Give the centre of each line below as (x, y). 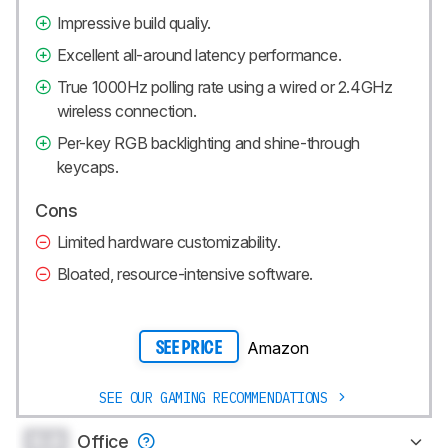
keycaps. (87, 166)
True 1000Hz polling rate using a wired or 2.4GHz (224, 86)
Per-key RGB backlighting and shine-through (208, 142)
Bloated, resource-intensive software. (184, 273)
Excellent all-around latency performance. (199, 54)
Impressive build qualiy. (134, 22)
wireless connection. (126, 110)
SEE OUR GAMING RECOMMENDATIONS (213, 398)
